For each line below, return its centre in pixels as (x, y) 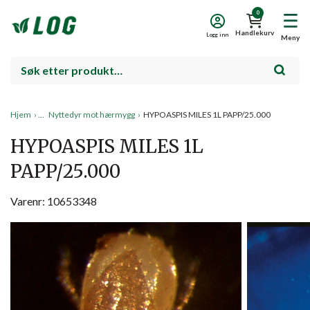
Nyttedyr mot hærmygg (92, 114)
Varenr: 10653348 (54, 201)
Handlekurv (255, 33)
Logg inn (217, 35)
